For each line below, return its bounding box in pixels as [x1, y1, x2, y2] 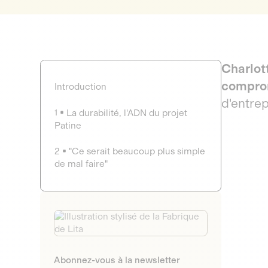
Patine [54, 120, 81, 131]
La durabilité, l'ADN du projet [66, 107, 188, 118]
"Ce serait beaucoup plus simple [69, 146, 206, 157]
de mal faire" [54, 159, 108, 170]
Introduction [54, 81, 106, 92]
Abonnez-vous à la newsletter [53, 255, 180, 266]
